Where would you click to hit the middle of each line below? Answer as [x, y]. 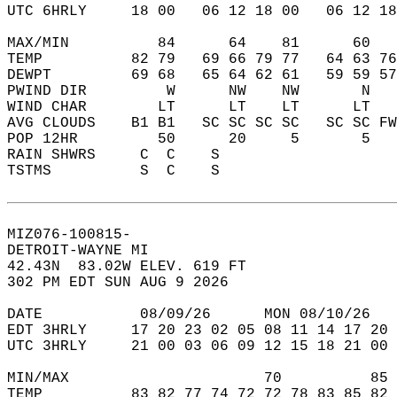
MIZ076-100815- [78, 235]
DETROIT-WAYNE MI [87, 251]
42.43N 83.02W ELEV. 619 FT [136, 267]
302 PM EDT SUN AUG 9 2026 [127, 283]
